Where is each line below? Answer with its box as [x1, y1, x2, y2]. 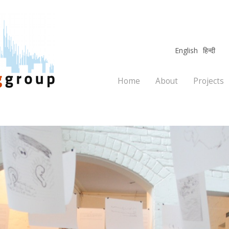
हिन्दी [203, 45, 215, 55]
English [175, 45, 198, 55]
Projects [193, 75, 224, 86]
